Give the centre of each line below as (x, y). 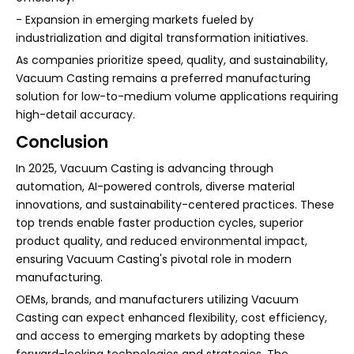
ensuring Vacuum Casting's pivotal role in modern (154, 260)
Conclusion (62, 142)
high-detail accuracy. (75, 115)
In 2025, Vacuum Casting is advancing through (145, 169)
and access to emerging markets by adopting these (160, 336)
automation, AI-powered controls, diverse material (155, 187)
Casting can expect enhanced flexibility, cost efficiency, (171, 318)
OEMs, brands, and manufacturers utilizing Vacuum (157, 300)
